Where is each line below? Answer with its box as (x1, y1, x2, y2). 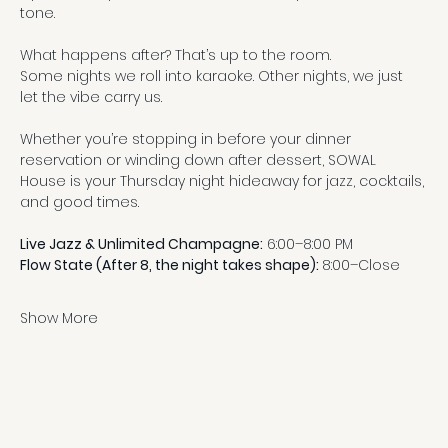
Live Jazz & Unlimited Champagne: (20, 234, 263, 254)
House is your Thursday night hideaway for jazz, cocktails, (20, 171, 428, 191)
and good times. (20, 192, 139, 212)
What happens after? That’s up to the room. (20, 45, 331, 65)
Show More (20, 308, 98, 328)
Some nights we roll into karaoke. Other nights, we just (20, 66, 407, 86)
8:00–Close (322, 255, 400, 275)
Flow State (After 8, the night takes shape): (20, 255, 322, 275)
